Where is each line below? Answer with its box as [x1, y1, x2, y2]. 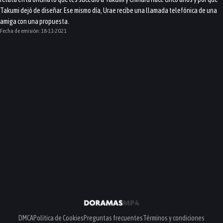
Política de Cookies [33, 214, 84, 222]
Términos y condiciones [143, 214, 205, 222]
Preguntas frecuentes [84, 214, 143, 222]
